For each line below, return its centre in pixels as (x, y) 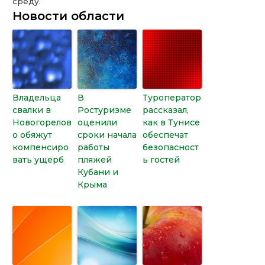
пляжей (95, 160)
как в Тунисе (172, 123)
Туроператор (172, 98)
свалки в (32, 110)
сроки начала (107, 135)
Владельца (37, 98)
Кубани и (98, 172)
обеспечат (166, 135)
